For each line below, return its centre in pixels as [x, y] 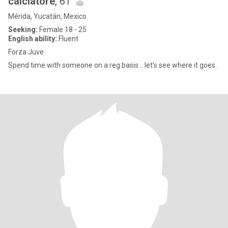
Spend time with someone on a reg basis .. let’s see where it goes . [113, 65]
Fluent [68, 39]
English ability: [33, 39]
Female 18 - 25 [62, 30]
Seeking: [23, 30]
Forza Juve [26, 52]
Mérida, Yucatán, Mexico [47, 16]
